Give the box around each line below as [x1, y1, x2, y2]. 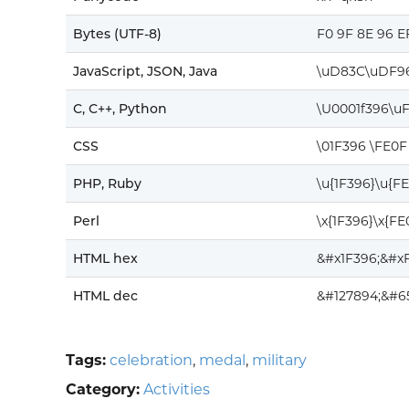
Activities [143, 381, 210, 398]
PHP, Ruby [73, 175, 142, 192]
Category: [66, 381, 140, 398]
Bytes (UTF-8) [73, 26, 162, 42]
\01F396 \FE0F [317, 138, 407, 154]
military [252, 351, 307, 369]
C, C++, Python [73, 100, 167, 117]
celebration [110, 351, 193, 369]
